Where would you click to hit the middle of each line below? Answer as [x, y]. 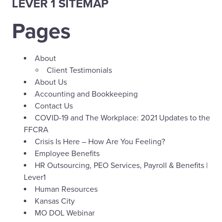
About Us [51, 83]
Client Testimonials [79, 71]
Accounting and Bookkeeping [86, 94]
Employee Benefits [67, 154]
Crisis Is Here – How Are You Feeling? [100, 142]
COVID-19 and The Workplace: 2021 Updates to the [122, 118]
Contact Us [54, 106]
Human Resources [66, 190]
